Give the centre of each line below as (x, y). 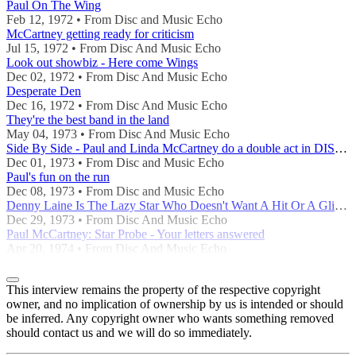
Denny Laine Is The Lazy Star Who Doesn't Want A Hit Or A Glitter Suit (341, 205)
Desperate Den (44, 91)
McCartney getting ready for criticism (100, 33)
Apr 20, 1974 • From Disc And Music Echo (116, 248)
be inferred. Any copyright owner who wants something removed (170, 318)
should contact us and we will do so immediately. (129, 332)
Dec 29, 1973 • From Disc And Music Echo (117, 219)
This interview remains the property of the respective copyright (163, 289)
